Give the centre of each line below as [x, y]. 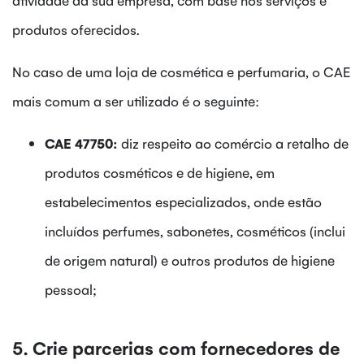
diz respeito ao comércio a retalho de [235, 143]
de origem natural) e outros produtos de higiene [190, 260]
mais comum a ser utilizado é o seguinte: [136, 100]
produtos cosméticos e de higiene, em [160, 172]
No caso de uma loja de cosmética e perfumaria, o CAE [181, 71]
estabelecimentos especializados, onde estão [183, 201]
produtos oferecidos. [76, 29]
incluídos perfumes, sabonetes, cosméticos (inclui [195, 230]
